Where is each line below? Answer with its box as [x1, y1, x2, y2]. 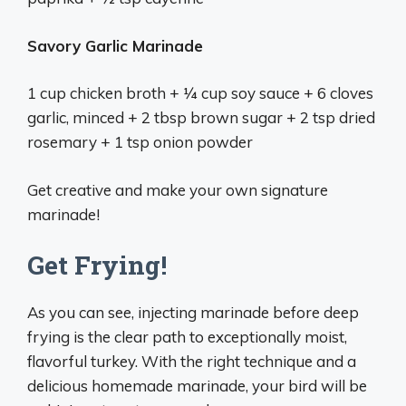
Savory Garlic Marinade [27, 35, 203, 55]
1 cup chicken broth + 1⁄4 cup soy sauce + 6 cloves [27, 83, 373, 102]
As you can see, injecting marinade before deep [27, 303, 359, 322]
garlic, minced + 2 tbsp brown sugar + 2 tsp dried [27, 108, 375, 127]
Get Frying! [27, 248, 167, 282]
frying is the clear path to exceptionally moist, [27, 327, 347, 346]
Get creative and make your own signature [27, 179, 328, 199]
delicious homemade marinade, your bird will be [27, 376, 367, 395]
